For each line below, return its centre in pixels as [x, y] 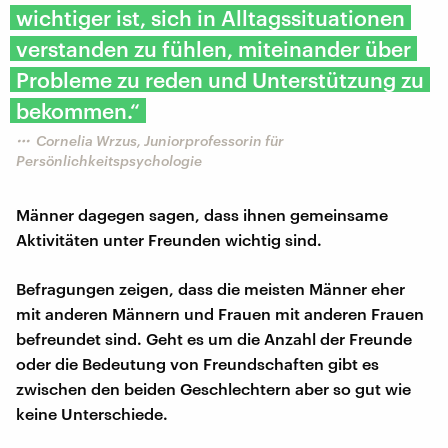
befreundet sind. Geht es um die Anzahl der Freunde [214, 338]
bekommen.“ [78, 110]
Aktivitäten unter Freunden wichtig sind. [169, 239]
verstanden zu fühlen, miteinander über [213, 48]
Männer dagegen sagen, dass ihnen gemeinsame [202, 214]
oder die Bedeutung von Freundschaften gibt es [197, 363]
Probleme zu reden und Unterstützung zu [220, 79]
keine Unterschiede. [92, 413]
